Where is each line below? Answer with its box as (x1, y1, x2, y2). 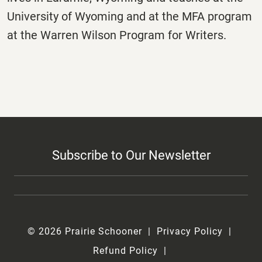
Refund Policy (92, 244, 158, 256)
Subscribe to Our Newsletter (51, 147, 211, 163)
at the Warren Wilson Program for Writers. (7, 28, 226, 43)
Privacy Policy (157, 225, 223, 237)
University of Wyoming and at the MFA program (7, 9, 252, 24)
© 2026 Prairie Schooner (27, 225, 142, 237)
